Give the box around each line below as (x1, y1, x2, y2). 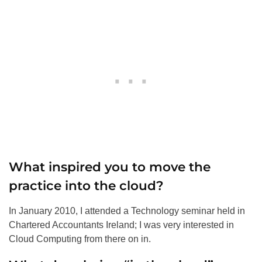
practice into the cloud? (9, 178, 164, 194)
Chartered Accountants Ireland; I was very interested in (9, 220, 234, 230)
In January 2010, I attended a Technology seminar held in (9, 206, 245, 216)
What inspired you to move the (9, 159, 211, 175)
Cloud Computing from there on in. (9, 234, 151, 244)
